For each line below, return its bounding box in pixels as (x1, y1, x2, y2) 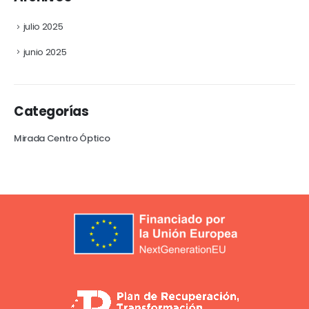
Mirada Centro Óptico (14, 132, 110, 146)
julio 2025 (23, 20, 63, 34)
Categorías (14, 103, 89, 121)
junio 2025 (23, 45, 67, 59)
